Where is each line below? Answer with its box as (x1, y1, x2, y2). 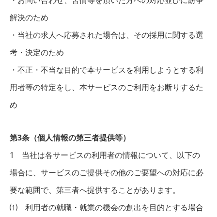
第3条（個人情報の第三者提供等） (10, 132, 130, 143)
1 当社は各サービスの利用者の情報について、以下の (10, 150, 200, 160)
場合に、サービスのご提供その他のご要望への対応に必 (10, 167, 203, 178)
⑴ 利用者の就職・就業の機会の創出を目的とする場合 (10, 202, 203, 213)
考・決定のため (10, 47, 64, 58)
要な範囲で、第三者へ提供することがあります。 (10, 185, 180, 195)
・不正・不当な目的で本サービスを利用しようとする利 (10, 64, 203, 75)
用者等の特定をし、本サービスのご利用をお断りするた (10, 82, 203, 93)
